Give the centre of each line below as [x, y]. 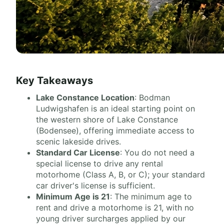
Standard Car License [78, 152]
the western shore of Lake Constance [107, 119]
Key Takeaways [54, 80]
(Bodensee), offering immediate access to [115, 130]
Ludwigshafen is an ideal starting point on [115, 108]
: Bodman [152, 97]
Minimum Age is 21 [73, 196]
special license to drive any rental [99, 163]
